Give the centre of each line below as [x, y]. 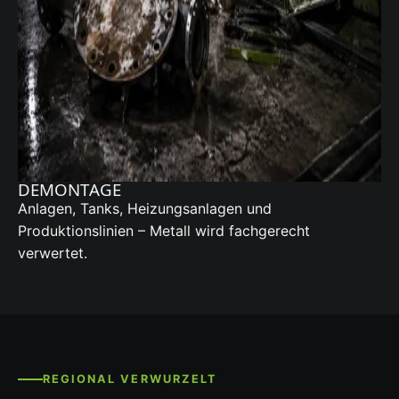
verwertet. [53, 253]
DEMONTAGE [69, 190]
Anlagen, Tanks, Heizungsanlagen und [145, 209]
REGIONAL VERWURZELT [130, 379]
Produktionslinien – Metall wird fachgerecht [164, 231]
